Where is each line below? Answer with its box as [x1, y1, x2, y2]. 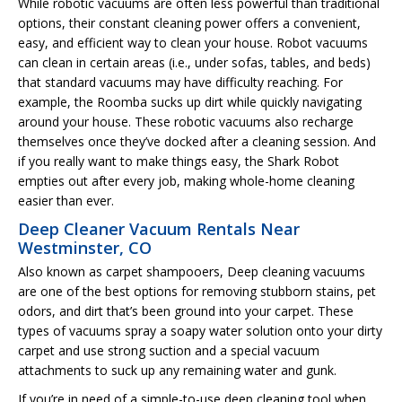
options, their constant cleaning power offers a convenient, [18, 13, 361, 31]
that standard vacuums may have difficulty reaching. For [18, 73, 343, 91]
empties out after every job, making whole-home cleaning [18, 171, 354, 189]
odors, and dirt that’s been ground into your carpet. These [18, 301, 354, 319]
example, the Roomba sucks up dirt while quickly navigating [18, 92, 362, 110]
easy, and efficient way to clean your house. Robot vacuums [18, 33, 368, 51]
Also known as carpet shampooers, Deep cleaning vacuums [18, 262, 365, 280]
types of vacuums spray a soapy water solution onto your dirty [18, 321, 382, 339]
